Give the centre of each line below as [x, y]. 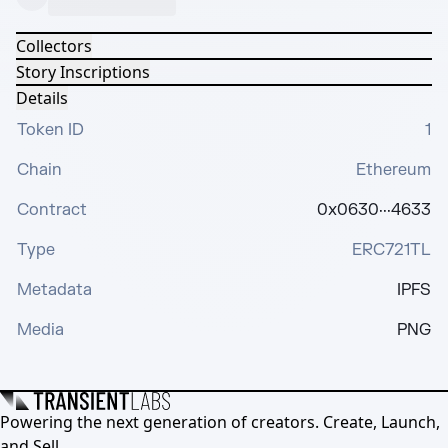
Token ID [50, 130]
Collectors [54, 46]
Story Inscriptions [83, 72]
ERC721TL [391, 250]
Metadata [54, 290]
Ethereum [393, 170]
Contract [52, 210]
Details [42, 98]
